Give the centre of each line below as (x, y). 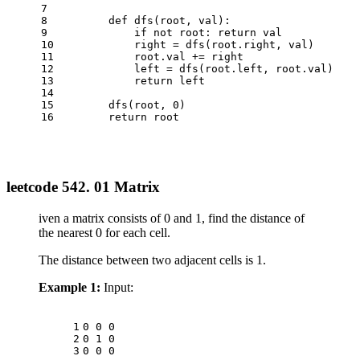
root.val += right (150, 57)
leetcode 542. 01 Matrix (83, 186)
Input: (117, 287)
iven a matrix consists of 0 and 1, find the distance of (172, 218)
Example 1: (70, 287)
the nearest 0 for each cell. (104, 232)
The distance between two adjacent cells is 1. (152, 260)
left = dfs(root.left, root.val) (195, 69)
